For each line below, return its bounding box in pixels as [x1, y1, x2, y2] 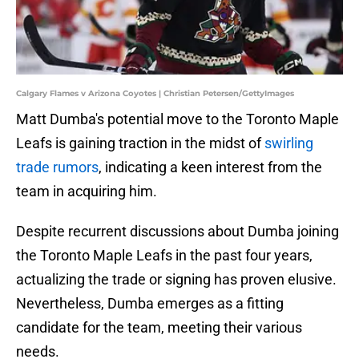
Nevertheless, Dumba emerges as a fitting [16, 295, 284, 313]
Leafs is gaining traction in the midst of [16, 135, 264, 152]
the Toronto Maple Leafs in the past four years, [16, 247, 313, 264]
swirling [264, 135, 313, 152]
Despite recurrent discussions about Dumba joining [16, 223, 339, 240]
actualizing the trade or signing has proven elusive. [16, 271, 337, 288]
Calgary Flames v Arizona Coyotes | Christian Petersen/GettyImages [16, 88, 294, 99]
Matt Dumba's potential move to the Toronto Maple [16, 111, 339, 128]
